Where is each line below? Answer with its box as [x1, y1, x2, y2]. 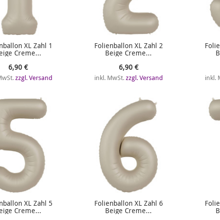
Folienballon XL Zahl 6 [94, 198, 163, 208]
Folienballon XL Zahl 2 [94, 41, 163, 50]
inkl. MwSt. [94, 73, 126, 82]
